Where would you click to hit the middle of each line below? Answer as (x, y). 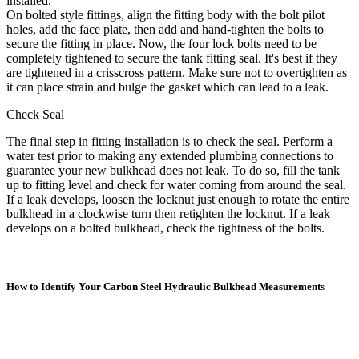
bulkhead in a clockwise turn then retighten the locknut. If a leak (168, 213)
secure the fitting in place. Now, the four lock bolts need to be (161, 43)
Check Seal (35, 114)
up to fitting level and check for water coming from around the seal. (176, 184)
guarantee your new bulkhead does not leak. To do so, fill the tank (173, 170)
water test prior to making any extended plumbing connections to (170, 155)
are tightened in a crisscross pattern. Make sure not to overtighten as (177, 72)
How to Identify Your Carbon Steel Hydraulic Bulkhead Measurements (165, 286)
